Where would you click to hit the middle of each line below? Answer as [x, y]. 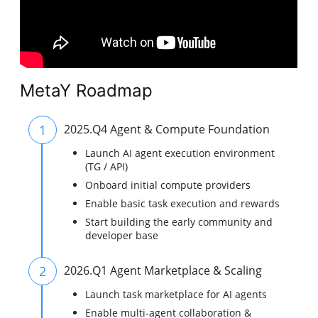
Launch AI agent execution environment [180, 153]
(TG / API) [107, 167]
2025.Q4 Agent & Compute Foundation [167, 130]
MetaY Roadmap [87, 91]
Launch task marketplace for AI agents [176, 295]
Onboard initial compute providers [168, 185]
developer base [122, 236]
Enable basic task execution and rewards [183, 204]
